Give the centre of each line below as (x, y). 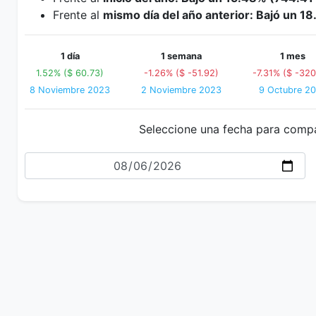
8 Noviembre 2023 (70, 90)
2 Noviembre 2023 (181, 90)
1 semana (181, 56)
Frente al (78, 15)
